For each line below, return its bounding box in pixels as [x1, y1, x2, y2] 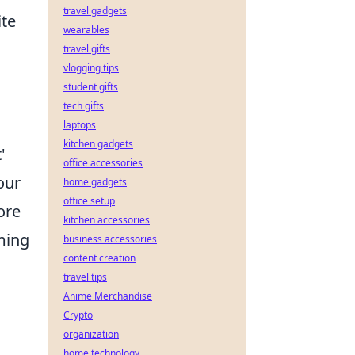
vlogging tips [63, 61, 119, 74]
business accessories [63, 232, 157, 246]
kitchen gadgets [63, 137, 133, 151]
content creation [63, 251, 136, 265]
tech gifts [63, 99, 104, 113]
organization [63, 327, 119, 341]
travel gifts [63, 42, 110, 55]
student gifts [63, 80, 118, 94]
